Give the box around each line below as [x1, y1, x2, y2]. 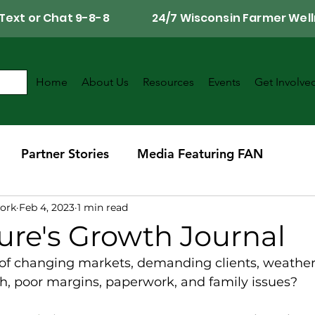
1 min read [77, 200, 128, 214]
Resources [143, 75, 194, 89]
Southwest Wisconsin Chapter [32, 201, 206, 218]
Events [208, 75, 240, 89]
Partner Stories [21, 145, 109, 162]
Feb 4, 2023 [19, 200, 75, 214]
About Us [82, 75, 129, 89]
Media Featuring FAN [137, 145, 263, 162]
